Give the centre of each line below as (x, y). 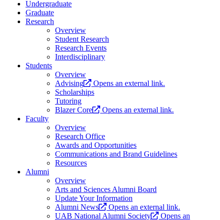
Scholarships (75, 92)
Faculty (37, 119)
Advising (69, 83)
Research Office (80, 137)
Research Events (81, 48)
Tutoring (68, 101)
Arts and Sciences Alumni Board (106, 190)
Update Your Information (94, 198)
